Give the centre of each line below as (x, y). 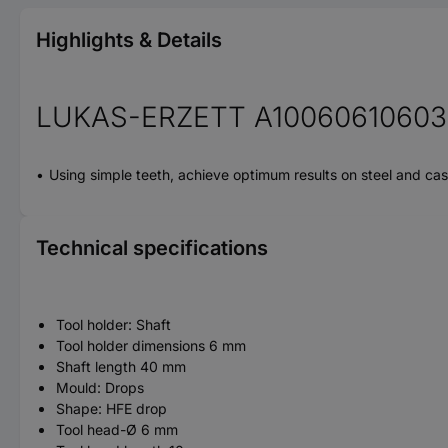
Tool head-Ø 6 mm (117, 429)
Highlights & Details (129, 39)
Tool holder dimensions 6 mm (151, 345)
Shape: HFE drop (111, 408)
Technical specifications (152, 247)
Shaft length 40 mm (121, 366)
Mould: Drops (100, 387)
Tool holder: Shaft (113, 324)
